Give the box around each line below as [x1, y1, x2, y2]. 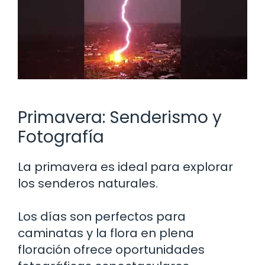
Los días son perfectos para [18, 208, 186, 225]
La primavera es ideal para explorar [18, 158, 233, 175]
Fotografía [18, 125, 104, 148]
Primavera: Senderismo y [18, 105, 222, 129]
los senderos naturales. [18, 174, 158, 192]
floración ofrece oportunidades [18, 241, 205, 258]
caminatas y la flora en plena [18, 224, 194, 241]
